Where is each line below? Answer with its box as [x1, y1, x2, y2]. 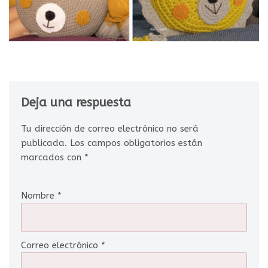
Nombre [21, 190, 57, 201]
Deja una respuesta [21, 95, 131, 109]
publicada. [21, 137, 67, 148]
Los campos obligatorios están [70, 137, 202, 148]
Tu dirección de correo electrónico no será [21, 123, 199, 134]
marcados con [21, 151, 84, 163]
